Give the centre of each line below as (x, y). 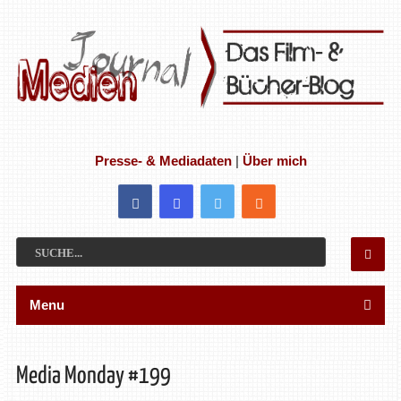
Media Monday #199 (93, 376)
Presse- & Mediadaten (163, 160)
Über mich (274, 160)
